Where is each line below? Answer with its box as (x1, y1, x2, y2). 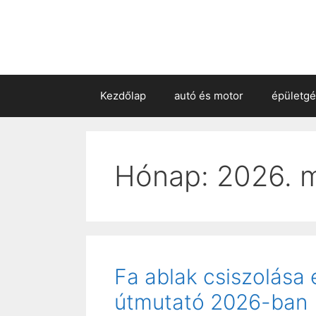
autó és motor (174, 88, 243, 102)
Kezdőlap (100, 88, 146, 102)
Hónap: (114, 158, 217, 193)
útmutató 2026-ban (114, 288, 308, 315)
